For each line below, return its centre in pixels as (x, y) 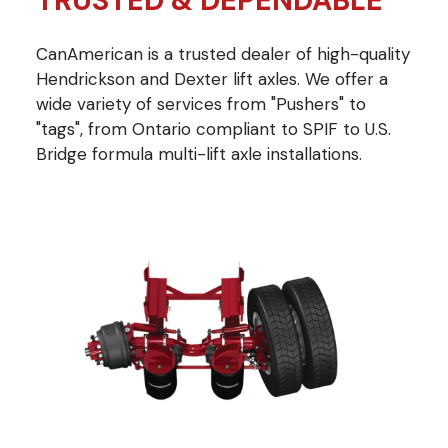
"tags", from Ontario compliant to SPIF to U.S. (213, 128)
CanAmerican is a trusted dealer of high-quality (223, 53)
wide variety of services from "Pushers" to (201, 103)
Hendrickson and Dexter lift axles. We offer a (212, 78)
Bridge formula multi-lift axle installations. (199, 153)
